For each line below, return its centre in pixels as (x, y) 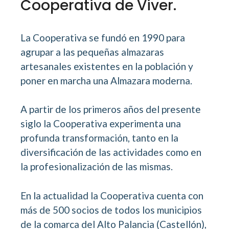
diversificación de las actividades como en (111, 152)
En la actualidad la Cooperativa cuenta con (112, 195)
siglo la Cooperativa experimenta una (101, 124)
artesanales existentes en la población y (107, 66)
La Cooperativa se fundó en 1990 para (103, 37)
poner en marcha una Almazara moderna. (106, 80)
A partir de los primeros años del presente (111, 109)
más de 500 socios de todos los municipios (111, 210)
